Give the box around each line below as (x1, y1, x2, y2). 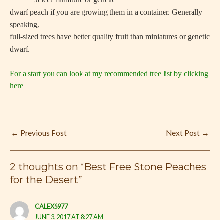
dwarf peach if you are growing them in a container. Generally (10, 8, 202, 16)
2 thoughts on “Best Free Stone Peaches (10, 161, 206, 173)
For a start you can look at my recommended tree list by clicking (10, 69, 208, 78)
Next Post (166, 128, 201, 137)
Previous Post (19, 128, 67, 137)
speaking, (10, 20, 39, 28)
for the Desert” (10, 174, 82, 186)
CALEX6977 (34, 202, 68, 210)
